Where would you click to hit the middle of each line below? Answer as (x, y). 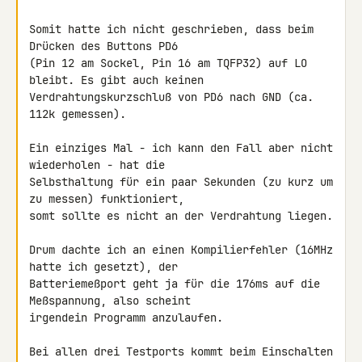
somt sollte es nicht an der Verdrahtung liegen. (181, 216)
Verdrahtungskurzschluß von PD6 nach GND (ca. (171, 97)
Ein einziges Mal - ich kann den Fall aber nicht (181, 148)
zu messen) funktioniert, (110, 199)
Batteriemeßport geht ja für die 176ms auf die (175, 284)
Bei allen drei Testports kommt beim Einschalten (181, 351)
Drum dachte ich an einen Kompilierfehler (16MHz (181, 250)
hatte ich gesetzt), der (107, 267)
